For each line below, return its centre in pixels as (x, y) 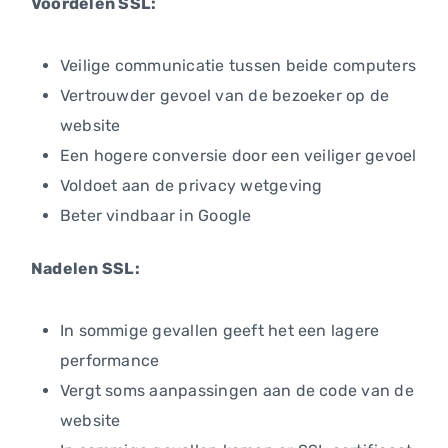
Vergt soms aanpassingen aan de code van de (236, 390)
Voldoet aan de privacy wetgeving (191, 186)
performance (109, 360)
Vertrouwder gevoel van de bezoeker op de (224, 96)
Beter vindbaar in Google (155, 216)
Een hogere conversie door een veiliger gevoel (238, 156)
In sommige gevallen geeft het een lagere (219, 330)
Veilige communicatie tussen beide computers (238, 66)
